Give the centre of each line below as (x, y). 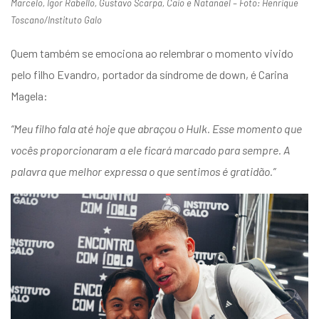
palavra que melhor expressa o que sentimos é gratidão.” (143, 171)
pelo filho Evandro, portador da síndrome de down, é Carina (150, 74)
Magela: (29, 95)
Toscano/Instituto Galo (56, 20)
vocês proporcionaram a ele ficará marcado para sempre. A (150, 150)
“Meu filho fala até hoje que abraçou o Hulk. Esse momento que (156, 128)
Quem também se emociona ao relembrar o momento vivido (152, 53)
